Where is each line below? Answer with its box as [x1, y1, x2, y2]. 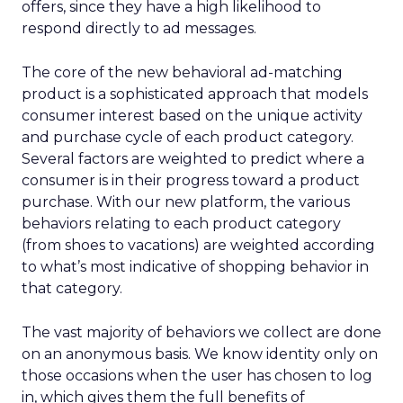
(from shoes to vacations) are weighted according [22, 237, 375, 254]
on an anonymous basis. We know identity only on [22, 345, 378, 363]
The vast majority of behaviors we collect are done [22, 324, 381, 341]
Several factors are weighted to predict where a [22, 150, 364, 167]
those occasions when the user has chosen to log [22, 367, 372, 384]
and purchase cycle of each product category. [22, 129, 354, 146]
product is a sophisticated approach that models [22, 85, 368, 103]
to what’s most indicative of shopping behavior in [22, 258, 369, 275]
